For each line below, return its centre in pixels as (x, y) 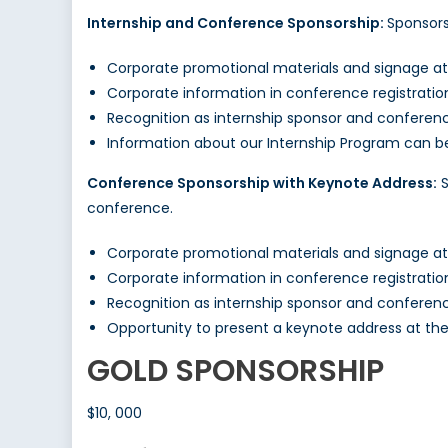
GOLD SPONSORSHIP (235, 371)
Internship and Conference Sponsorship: (237, 23)
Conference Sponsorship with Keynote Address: (262, 183)
